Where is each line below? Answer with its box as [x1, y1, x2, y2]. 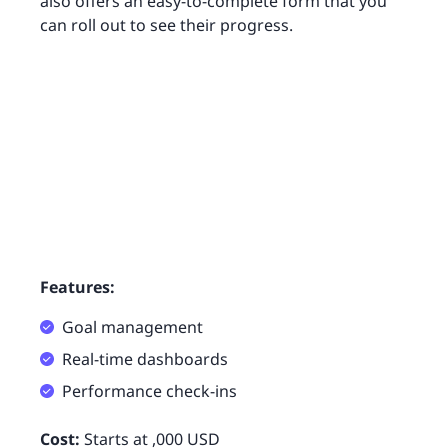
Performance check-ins [62, 379, 237, 402]
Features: [40, 275, 115, 298]
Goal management [62, 315, 203, 338]
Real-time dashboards [62, 347, 228, 370]
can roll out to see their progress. [40, 13, 293, 36]
